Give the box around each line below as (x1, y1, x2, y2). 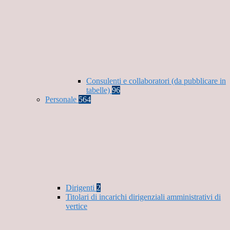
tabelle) (86, 86, 112, 95)
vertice (66, 202, 87, 211)
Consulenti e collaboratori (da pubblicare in (86, 76, 226, 86)
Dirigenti (66, 183, 97, 193)
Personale (45, 95, 79, 104)
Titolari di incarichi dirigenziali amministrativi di (66, 193, 221, 202)
